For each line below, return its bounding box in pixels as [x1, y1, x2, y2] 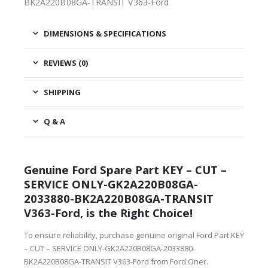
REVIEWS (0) [44, 57, 88, 68]
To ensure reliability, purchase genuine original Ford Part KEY [24, 230, 244, 241]
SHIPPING [44, 86, 81, 98]
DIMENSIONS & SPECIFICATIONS [44, 28, 166, 39]
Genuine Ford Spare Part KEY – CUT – [24, 162, 227, 178]
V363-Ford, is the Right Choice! [24, 205, 193, 221]
